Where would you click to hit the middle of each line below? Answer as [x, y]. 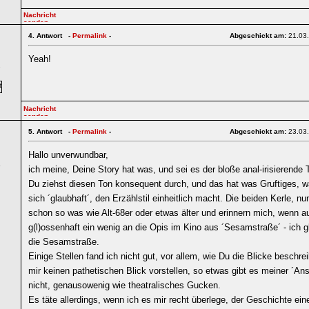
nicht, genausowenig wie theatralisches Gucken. [124, 285]
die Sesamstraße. [64, 242]
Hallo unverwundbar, [68, 155]
